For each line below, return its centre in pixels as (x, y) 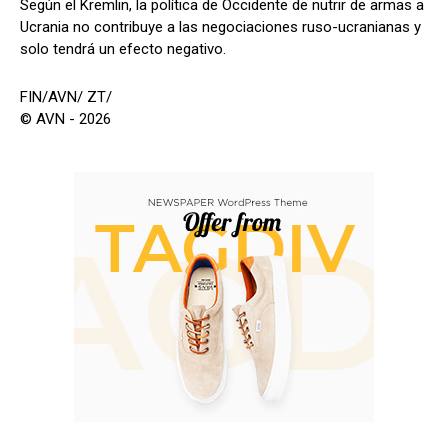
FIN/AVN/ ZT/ (66, 97)
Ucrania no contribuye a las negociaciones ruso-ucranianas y (220, 27)
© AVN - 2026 (65, 119)
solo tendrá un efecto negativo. (123, 49)
